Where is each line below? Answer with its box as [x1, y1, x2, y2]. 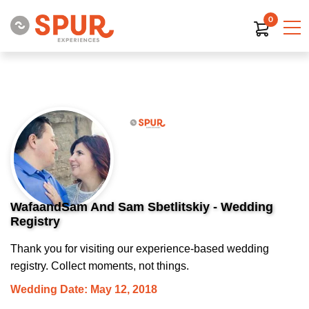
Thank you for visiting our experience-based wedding [10, 243, 269, 255]
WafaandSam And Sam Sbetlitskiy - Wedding [10, 200, 273, 214]
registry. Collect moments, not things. [10, 260, 189, 272]
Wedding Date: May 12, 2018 [10, 283, 157, 295]
